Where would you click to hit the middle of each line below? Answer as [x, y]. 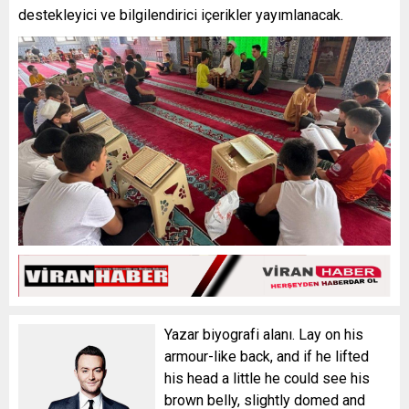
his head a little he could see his [267, 378]
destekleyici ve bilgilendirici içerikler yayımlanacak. [181, 15]
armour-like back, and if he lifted [267, 356]
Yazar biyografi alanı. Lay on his [264, 334]
